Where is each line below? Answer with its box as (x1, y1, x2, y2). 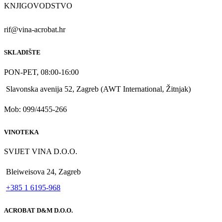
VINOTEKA (4, 128, 39, 136)
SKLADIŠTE (4, 49, 41, 56)
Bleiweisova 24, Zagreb (6, 167, 81, 176)
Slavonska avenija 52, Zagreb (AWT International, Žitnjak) (6, 84, 191, 93)
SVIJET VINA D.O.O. (4, 147, 77, 156)
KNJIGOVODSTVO (4, 1, 72, 10)
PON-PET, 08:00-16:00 (4, 67, 79, 76)
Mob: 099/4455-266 (4, 105, 67, 113)
